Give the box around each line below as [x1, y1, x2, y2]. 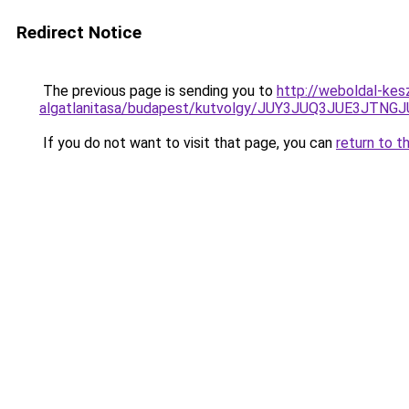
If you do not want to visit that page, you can [39, 134, 336, 152]
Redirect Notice [16, 22, 142, 43]
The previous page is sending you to [39, 82, 277, 100]
